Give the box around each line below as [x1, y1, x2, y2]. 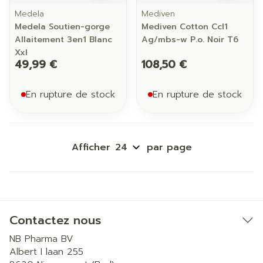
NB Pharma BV [9, 232, 73, 246]
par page [146, 140, 192, 154]
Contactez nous [9, 211, 101, 229]
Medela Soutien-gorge [15, 21, 110, 33]
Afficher [71, 140, 110, 154]
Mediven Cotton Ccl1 [141, 21, 228, 33]
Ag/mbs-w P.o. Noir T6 [141, 33, 238, 46]
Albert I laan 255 [9, 245, 83, 259]
